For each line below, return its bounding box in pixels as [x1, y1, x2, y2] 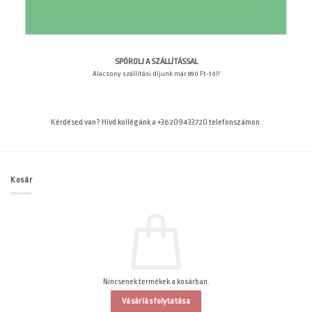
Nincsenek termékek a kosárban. [102, 276, 210, 286]
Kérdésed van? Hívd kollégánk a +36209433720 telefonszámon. [50, 116, 262, 127]
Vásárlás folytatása [122, 296, 190, 306]
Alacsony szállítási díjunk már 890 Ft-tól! [92, 69, 220, 77]
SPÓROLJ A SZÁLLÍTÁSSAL [114, 56, 198, 66]
